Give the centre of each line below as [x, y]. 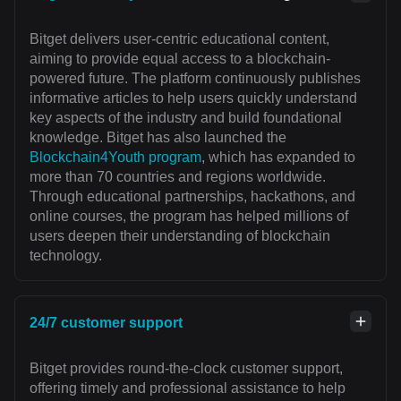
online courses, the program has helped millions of [189, 217]
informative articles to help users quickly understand [193, 98]
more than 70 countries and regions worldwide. [178, 177]
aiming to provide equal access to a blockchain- [180, 59]
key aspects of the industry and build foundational [186, 118]
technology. [66, 256]
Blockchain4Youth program [115, 158]
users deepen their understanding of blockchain [180, 236]
